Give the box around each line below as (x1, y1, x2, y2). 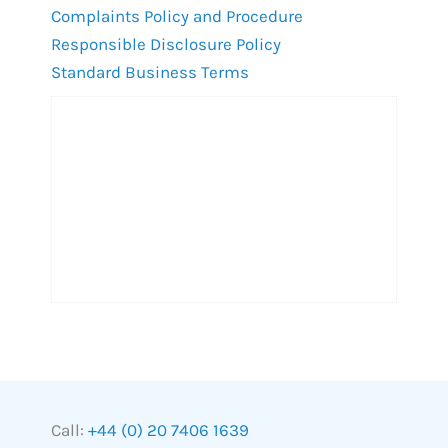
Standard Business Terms (51, 62, 249, 83)
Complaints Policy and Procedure (51, 6, 303, 27)
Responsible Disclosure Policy (51, 34, 281, 55)
